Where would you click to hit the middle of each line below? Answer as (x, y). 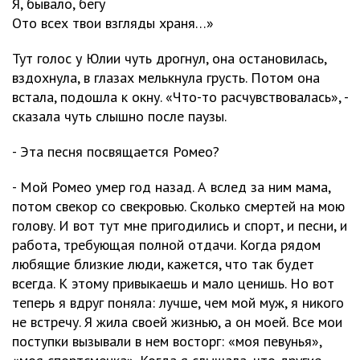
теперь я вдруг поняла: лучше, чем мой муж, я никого (178, 303)
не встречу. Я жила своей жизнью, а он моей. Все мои (177, 322)
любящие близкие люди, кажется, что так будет (163, 264)
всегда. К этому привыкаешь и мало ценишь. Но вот (173, 283)
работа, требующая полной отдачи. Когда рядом (166, 245)
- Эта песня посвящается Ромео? (116, 151)
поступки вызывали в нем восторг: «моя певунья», (167, 341)
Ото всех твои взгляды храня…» (113, 23)
